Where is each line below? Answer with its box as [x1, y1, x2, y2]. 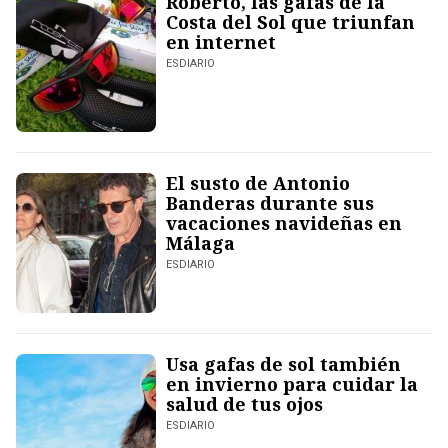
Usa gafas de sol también [166, 352, 401, 377]
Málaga [166, 231, 235, 256]
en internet [166, 30, 276, 55]
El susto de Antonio [166, 171, 350, 196]
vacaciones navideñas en [166, 211, 402, 236]
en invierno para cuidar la [166, 372, 418, 397]
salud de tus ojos [166, 392, 323, 417]
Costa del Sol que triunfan [166, 10, 415, 35]
